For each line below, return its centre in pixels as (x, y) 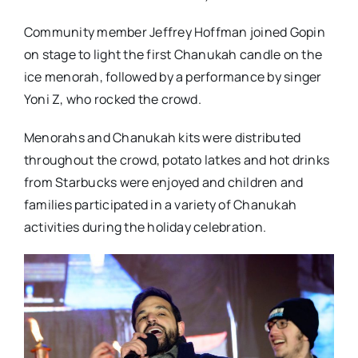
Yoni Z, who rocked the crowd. (112, 99)
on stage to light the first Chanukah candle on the (173, 55)
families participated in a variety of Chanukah (160, 205)
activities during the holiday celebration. (145, 227)
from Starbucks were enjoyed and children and (163, 183)
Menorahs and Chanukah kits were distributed (162, 138)
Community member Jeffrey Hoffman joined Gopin (174, 32)
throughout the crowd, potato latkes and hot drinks (176, 160)
